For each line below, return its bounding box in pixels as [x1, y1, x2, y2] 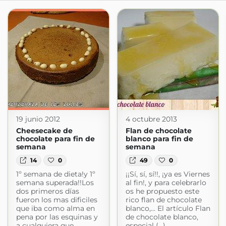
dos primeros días [16, 187, 79, 196]
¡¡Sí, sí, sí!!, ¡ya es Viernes [125, 169, 210, 179]
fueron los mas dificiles [16, 195, 97, 205]
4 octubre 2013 [125, 115, 177, 124]
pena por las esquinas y [16, 212, 98, 222]
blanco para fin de [125, 134, 193, 143]
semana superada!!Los [16, 178, 94, 188]
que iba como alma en [16, 204, 95, 213]
